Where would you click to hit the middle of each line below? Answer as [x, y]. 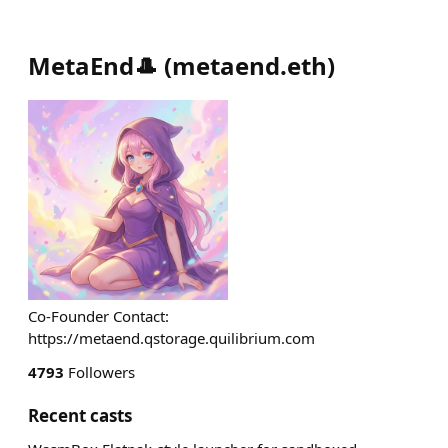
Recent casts [80, 415]
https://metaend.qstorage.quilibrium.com [171, 338]
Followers [99, 372]
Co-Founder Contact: [98, 316]
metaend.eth [249, 65]
